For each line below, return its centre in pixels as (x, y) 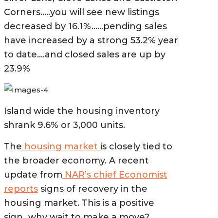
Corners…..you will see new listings (81, 12)
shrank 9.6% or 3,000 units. (64, 125)
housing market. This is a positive (79, 203)
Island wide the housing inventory (82, 111)
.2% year (159, 41)
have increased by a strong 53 (72, 41)
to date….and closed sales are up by (84, 55)
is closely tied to (136, 147)
